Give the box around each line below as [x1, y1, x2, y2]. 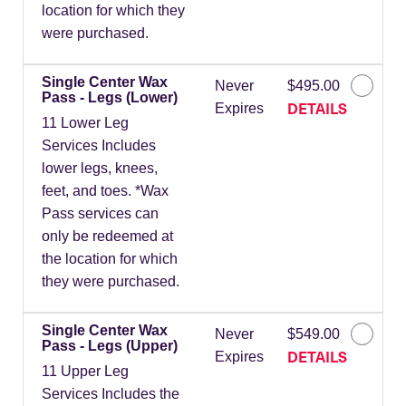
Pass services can [42, 206, 159, 222]
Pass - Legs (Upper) [42, 338, 178, 354]
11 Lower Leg [42, 115, 129, 131]
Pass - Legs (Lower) [42, 90, 178, 106]
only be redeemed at [42, 228, 173, 245]
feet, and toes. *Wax [42, 183, 169, 199]
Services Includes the [42, 386, 179, 402]
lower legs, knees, [42, 160, 158, 177]
